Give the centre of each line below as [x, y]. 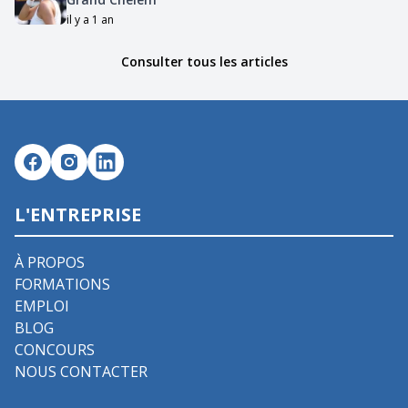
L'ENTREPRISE [78, 214]
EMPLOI [42, 306]
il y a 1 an [90, 19]
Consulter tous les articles [204, 61]
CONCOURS [55, 349]
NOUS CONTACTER [81, 371]
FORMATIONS [62, 284]
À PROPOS [50, 262]
